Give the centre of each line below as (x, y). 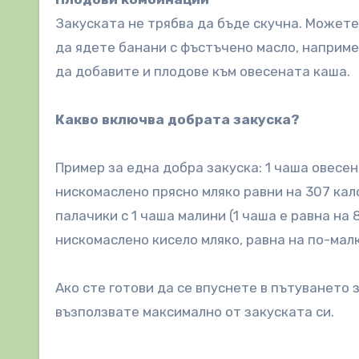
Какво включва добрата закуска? (177, 119)
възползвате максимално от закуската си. (195, 311)
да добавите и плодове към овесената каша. (203, 71)
